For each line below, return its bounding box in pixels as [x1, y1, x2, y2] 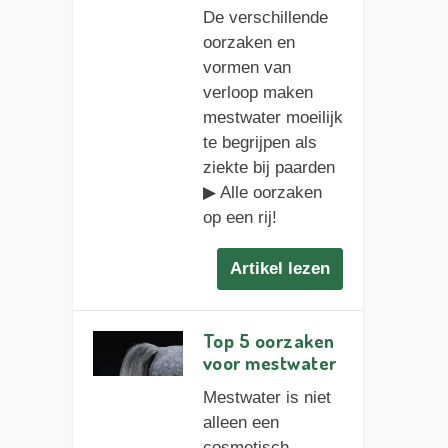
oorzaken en [202, 32, 295, 52]
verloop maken [202, 82, 313, 102]
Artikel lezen [230, 259, 331, 279]
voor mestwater [202, 350, 337, 376]
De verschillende [202, 7, 328, 27]
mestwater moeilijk [202, 107, 343, 127]
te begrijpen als [202, 132, 317, 152]
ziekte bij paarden [202, 157, 335, 177]
